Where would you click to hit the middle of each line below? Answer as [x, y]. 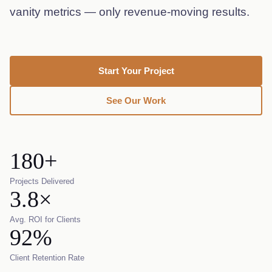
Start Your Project [136, 71]
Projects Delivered [42, 181]
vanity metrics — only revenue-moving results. [130, 12]
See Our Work [136, 100]
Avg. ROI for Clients [45, 219]
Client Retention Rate [47, 258]
